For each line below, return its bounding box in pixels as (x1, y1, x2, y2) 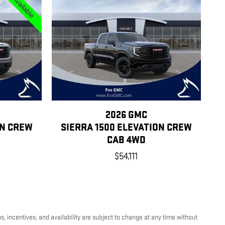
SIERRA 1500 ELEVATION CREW (60, 122, 192, 134)
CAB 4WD (106, 134, 146, 147)
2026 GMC (105, 109, 147, 122)
